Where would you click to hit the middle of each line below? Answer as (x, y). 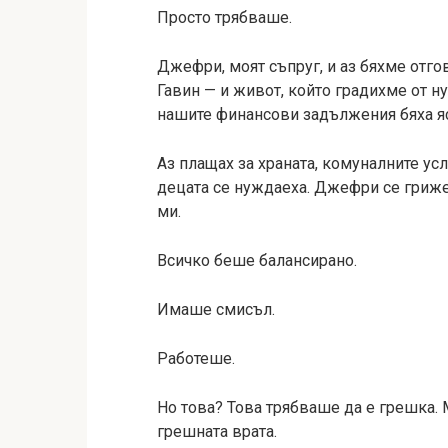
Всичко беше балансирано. (257, 260)
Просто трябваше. (224, 17)
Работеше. (196, 358)
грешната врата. (217, 431)
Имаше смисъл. (216, 309)
